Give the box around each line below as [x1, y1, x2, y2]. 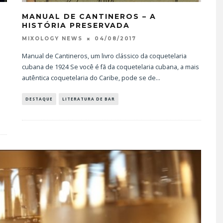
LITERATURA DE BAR [62, 96, 115, 102]
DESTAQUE [25, 96, 53, 102]
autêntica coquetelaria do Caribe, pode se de [22, 74, 156, 83]
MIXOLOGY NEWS [22, 35, 83, 42]
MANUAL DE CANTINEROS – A [22, 12, 156, 21]
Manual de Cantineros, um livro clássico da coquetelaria [22, 52, 187, 61]
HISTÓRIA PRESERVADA [22, 21, 130, 30]
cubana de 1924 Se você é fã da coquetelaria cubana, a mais [22, 63, 199, 72]
